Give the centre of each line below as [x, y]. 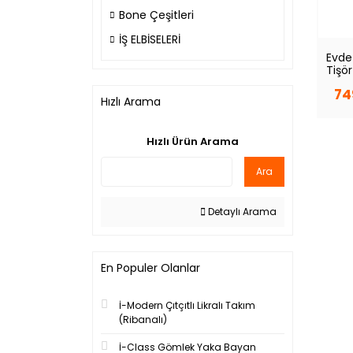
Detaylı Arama [241, 212]
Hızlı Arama [131, 102]
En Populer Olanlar [150, 268]
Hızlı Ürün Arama [193, 141]
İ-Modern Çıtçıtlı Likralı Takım [187, 305]
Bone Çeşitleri [156, 15]
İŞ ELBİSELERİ [150, 39]
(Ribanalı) [143, 320]
